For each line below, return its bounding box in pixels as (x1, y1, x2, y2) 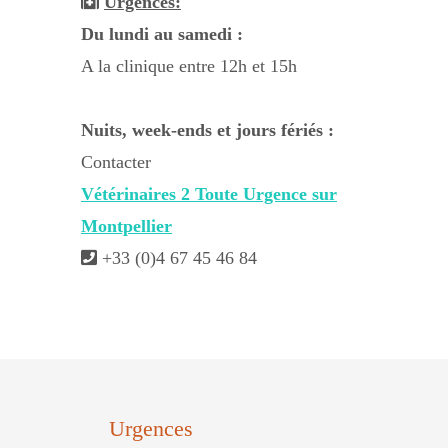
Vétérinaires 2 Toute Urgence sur (81, 184, 337, 204)
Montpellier (81, 216, 172, 236)
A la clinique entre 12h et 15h (81, 56, 297, 76)
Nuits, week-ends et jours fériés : (81, 120, 334, 140)
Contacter (81, 152, 151, 172)
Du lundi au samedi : (81, 24, 243, 44)
